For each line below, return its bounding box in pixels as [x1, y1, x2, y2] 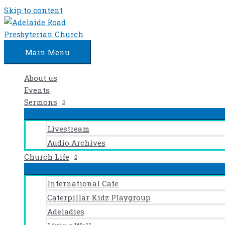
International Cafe [47, 178, 119, 188]
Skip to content [4, 5, 63, 15]
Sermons [24, 97, 57, 107]
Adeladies [47, 206, 84, 216]
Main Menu [25, 47, 70, 57]
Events [24, 85, 50, 95]
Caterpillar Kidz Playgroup [47, 192, 151, 202]
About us [24, 73, 57, 83]
